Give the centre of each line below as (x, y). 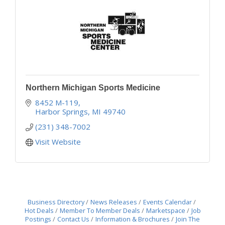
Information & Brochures (133, 219)
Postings (38, 219)
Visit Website (58, 141)
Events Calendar (167, 202)
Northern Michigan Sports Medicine (93, 87)
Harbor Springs (61, 111)
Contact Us (73, 219)
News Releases (114, 202)
